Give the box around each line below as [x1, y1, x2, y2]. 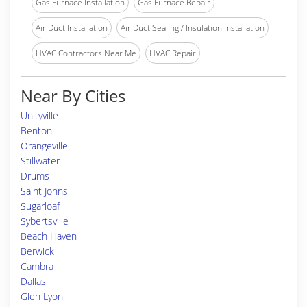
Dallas [21, 275, 46, 288]
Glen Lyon [21, 290, 63, 303]
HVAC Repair [149, 47, 196, 59]
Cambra [21, 260, 53, 273]
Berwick [21, 245, 54, 258]
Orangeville [21, 139, 68, 152]
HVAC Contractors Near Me [36, 47, 136, 59]
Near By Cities [21, 84, 125, 107]
